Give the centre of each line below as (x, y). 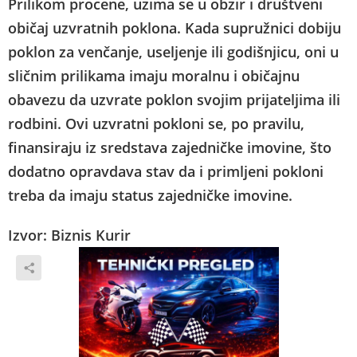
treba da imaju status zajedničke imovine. (150, 195)
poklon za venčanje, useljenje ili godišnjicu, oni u (173, 51)
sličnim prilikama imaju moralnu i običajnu (154, 75)
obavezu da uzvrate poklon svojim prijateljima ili (174, 99)
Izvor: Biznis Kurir (69, 235)
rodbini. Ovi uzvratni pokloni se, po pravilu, (156, 123)
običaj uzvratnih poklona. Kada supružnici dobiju (175, 27)
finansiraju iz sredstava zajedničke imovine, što (170, 147)
